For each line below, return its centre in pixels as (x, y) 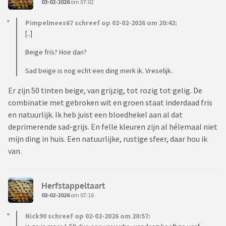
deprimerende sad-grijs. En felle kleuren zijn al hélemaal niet (113, 127)
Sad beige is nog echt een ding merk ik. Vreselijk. (99, 71)
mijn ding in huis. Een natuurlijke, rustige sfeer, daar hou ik (108, 139)
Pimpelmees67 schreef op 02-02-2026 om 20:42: (101, 23)
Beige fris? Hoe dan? (56, 52)
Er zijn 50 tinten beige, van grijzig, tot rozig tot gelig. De (105, 91)
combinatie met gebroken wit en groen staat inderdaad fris (110, 103)
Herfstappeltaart (73, 185)
